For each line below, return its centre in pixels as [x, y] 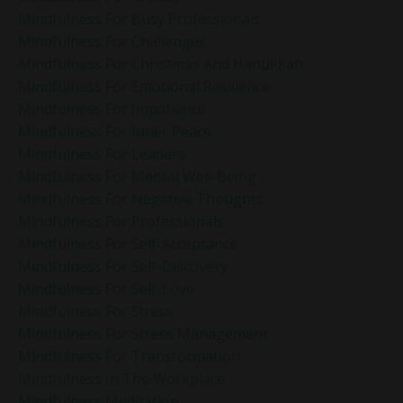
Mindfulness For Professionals [121, 221]
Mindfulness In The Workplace [121, 378]
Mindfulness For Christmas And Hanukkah [161, 63]
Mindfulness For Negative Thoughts [141, 198]
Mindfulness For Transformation [129, 356]
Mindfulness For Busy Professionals [139, 18]
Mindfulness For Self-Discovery [123, 266]
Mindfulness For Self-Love [106, 288]
